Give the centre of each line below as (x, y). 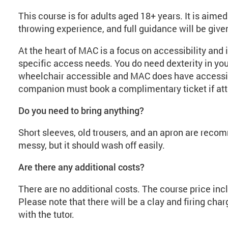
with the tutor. (47, 214)
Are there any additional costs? (81, 167)
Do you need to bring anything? (81, 110)
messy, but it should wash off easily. (92, 145)
